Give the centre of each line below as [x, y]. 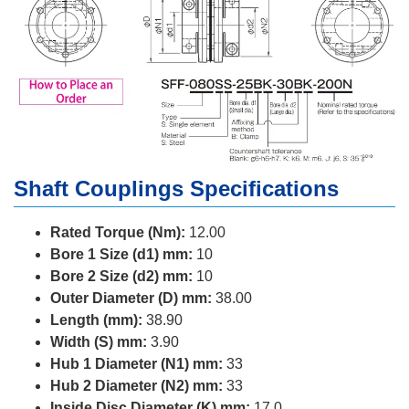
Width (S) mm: [99, 342]
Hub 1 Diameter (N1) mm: [136, 364]
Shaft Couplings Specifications [176, 189]
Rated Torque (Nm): [118, 233]
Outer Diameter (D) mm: [131, 299]
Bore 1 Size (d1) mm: [121, 255]
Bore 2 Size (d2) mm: [121, 277]
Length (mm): [96, 320]
